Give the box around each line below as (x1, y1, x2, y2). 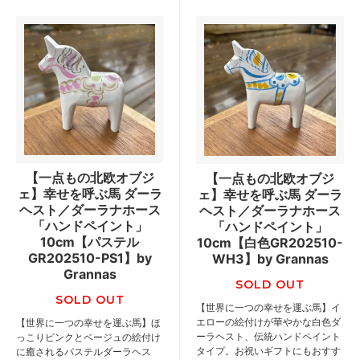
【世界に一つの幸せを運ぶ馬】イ (196, 301, 341, 314)
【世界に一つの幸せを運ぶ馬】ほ (16, 317, 161, 329)
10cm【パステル (40, 234, 139, 251)
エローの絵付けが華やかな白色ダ (196, 316, 341, 329)
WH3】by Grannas (211, 251, 329, 268)
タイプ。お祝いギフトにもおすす (196, 345, 341, 358)
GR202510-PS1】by (27, 250, 152, 267)
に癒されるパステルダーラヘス (16, 346, 151, 358)
